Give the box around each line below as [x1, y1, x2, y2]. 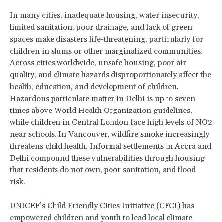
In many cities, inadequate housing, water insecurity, [10, 10, 199, 20]
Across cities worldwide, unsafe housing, [10, 57, 156, 68]
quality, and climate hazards [10, 69, 111, 80]
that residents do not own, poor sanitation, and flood [10, 165, 196, 175]
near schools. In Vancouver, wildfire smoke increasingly [10, 129, 209, 139]
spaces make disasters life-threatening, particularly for [10, 34, 203, 44]
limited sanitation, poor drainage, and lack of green [10, 22, 192, 32]
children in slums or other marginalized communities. [10, 46, 203, 56]
